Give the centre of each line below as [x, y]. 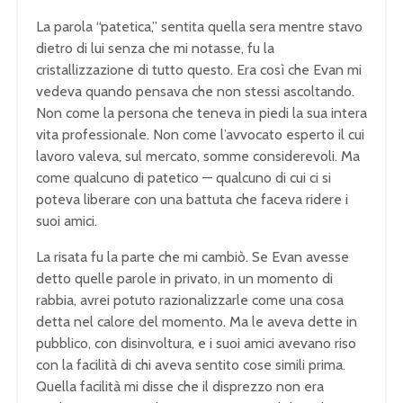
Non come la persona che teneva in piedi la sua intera [201, 113]
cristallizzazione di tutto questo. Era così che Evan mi [199, 70]
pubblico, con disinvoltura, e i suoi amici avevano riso [196, 344]
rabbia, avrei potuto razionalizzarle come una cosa [190, 300]
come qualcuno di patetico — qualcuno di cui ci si [184, 178]
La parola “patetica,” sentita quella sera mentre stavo [199, 27]
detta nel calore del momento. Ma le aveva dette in [197, 322]
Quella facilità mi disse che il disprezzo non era [180, 387]
